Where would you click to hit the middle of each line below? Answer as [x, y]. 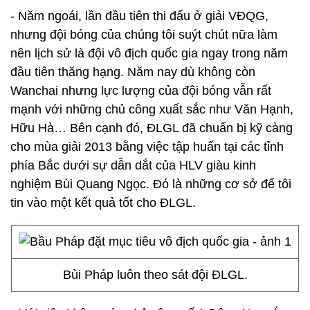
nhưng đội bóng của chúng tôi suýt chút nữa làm [144, 35]
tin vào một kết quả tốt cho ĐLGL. [103, 203]
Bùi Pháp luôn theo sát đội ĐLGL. [155, 275]
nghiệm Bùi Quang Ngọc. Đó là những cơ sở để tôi [151, 184]
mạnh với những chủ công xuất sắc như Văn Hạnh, [152, 109]
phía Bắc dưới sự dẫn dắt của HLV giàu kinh [133, 165]
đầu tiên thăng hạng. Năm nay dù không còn [133, 72]
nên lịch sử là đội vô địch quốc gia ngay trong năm [149, 53]
